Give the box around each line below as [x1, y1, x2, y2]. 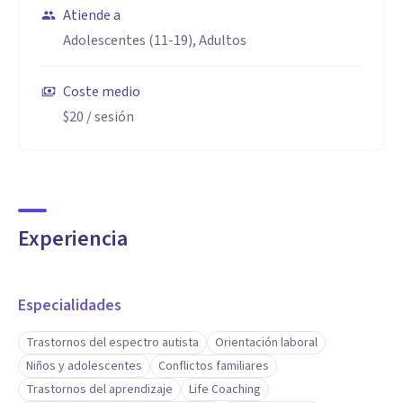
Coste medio [63, 82, 140, 102]
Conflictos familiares [158, 357, 269, 375]
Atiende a [63, 5, 121, 25]
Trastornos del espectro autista [26, 334, 199, 352]
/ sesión [84, 107, 134, 127]
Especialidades [18, 294, 121, 317]
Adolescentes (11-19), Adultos [63, 31, 246, 50]
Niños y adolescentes [26, 357, 142, 375]
